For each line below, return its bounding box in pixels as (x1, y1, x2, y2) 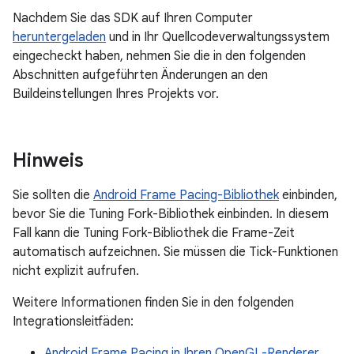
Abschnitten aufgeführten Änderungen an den (13, 67, 268, 83)
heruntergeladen (13, 29, 106, 45)
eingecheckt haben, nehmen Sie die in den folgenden (13, 48, 306, 64)
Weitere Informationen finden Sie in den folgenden (13, 295, 294, 311)
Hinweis (13, 149, 84, 172)
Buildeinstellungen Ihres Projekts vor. (13, 86, 219, 102)
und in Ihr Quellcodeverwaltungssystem (106, 29, 330, 45)
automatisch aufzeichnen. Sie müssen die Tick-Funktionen (13, 244, 338, 260)
